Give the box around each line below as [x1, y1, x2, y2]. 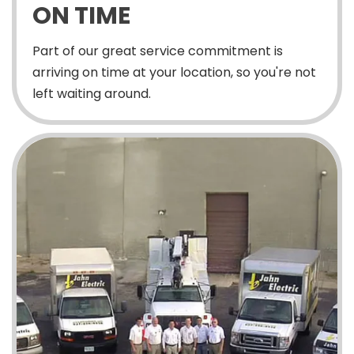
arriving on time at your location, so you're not [32, 63, 316, 82]
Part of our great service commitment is [32, 42, 283, 61]
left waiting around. [32, 85, 151, 104]
